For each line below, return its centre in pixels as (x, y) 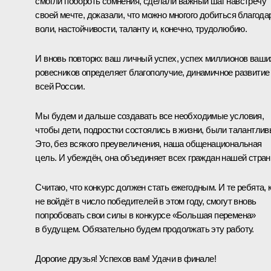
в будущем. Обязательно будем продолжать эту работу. (145, 229)
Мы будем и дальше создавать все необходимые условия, (150, 116)
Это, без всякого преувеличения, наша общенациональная (149, 143)
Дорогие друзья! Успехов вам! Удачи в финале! (126, 258)
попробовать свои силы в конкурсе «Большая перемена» (145, 215)
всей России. (60, 86)
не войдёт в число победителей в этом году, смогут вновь (146, 201)
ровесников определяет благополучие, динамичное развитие (152, 72)
